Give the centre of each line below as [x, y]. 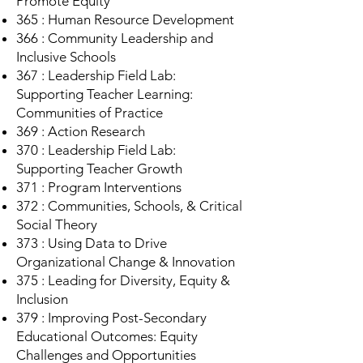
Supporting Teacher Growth [99, 169]
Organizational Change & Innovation [126, 262]
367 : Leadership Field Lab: [96, 75]
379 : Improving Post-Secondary [111, 318]
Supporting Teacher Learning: [105, 94]
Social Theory [57, 224]
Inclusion [42, 299]
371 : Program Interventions [99, 187]
